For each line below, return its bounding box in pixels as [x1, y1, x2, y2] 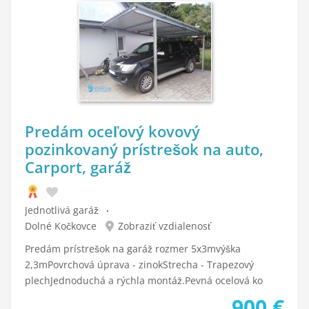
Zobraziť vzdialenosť [118, 219, 211, 232]
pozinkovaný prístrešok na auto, [25, 139, 263, 159]
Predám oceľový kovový [25, 121, 200, 141]
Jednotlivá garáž [25, 203, 99, 217]
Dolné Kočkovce [25, 219, 97, 232]
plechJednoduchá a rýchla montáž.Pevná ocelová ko [25, 274, 263, 287]
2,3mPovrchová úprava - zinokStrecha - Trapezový [25, 258, 254, 271]
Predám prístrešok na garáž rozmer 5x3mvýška [25, 242, 241, 255]
